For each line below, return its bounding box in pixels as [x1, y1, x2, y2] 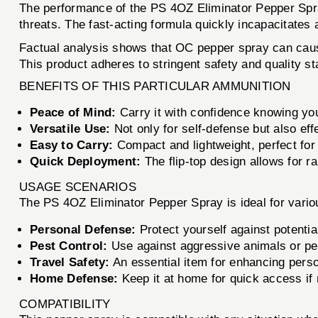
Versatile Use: [30, 121, 111, 136]
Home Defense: [30, 271, 119, 285]
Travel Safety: [30, 255, 110, 269]
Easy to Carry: [30, 138, 114, 152]
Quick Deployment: [30, 154, 141, 168]
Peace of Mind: [30, 105, 116, 119]
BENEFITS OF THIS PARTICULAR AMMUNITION [19, 79, 291, 93]
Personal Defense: [30, 222, 136, 236]
